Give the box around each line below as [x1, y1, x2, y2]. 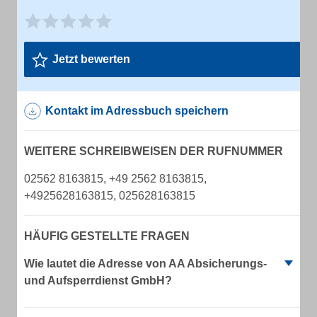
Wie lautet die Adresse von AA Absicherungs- [24, 258, 267, 270]
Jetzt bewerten [52, 53, 130, 65]
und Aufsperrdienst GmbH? [24, 275, 172, 287]
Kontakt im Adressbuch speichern [45, 105, 229, 117]
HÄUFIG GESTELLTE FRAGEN [24, 230, 190, 242]
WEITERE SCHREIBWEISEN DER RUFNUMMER [24, 145, 283, 157]
